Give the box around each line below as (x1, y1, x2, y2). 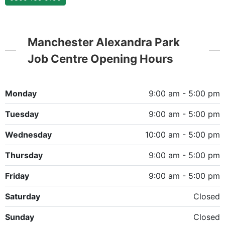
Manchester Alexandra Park (27, 35, 180, 49)
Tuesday (5, 109, 39, 120)
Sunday (5, 212, 34, 222)
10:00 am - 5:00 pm (145, 130, 220, 140)
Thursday (5, 150, 43, 161)
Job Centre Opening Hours (27, 51, 173, 65)
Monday (5, 88, 37, 99)
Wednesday (5, 130, 52, 140)
